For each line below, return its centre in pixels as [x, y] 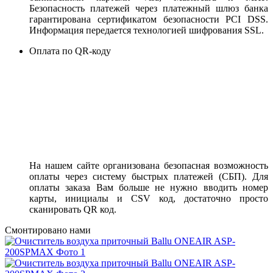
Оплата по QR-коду [70, 51]
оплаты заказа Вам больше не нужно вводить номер [149, 187]
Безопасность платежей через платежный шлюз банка [149, 8]
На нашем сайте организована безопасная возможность [149, 165]
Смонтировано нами [48, 230]
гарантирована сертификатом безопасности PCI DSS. [149, 19]
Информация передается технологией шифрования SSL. [147, 30]
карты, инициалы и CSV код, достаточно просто [149, 198]
